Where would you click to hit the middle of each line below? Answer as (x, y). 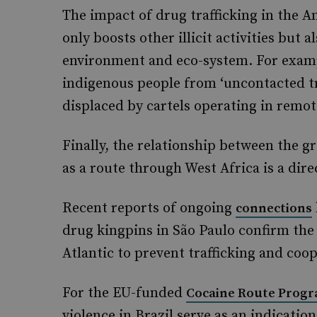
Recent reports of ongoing (149, 208)
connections (274, 208)
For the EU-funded (124, 293)
